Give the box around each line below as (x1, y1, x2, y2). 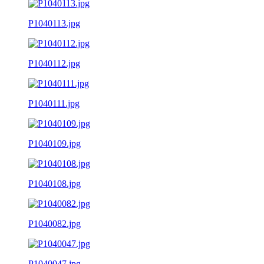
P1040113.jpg (28, 18, 80, 28)
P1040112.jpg (28, 58, 80, 68)
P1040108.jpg (28, 178, 81, 189)
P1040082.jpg (28, 218, 81, 229)
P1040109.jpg (28, 138, 81, 148)
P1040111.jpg (28, 98, 80, 108)
